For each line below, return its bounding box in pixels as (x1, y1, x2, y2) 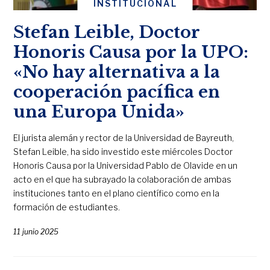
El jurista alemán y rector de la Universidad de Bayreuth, (13, 132, 234, 143)
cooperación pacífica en (13, 81, 221, 102)
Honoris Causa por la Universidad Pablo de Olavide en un (13, 160, 238, 171)
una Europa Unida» (13, 101, 185, 122)
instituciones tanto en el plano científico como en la (13, 187, 220, 198)
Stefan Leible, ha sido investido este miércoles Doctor (13, 146, 233, 157)
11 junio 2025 (13, 227, 59, 236)
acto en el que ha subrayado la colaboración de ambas (13, 174, 232, 184)
